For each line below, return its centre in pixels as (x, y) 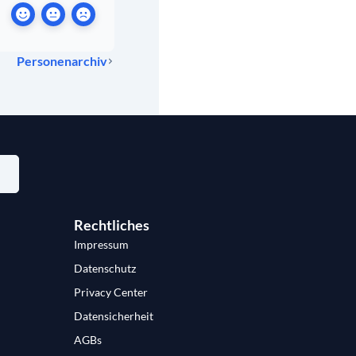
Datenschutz (104, 268)
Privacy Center (110, 292)
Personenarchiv (62, 60)
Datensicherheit (113, 315)
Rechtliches (111, 224)
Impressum (101, 244)
